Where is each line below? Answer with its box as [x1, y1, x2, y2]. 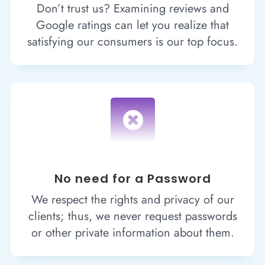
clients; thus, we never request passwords [28, 207, 237, 225]
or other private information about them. [31, 224, 234, 241]
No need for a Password [54, 170, 211, 187]
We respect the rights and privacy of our [31, 190, 234, 208]
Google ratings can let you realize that [36, 16, 229, 34]
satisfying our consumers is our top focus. [27, 33, 238, 50]
